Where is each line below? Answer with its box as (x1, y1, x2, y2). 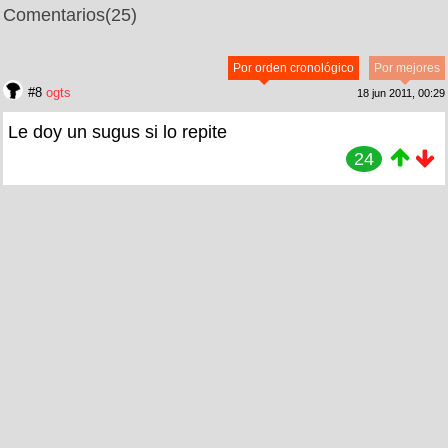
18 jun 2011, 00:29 (357, 87, 445, 100)
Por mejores (374, 61, 440, 76)
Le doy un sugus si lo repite (8, 122, 227, 143)
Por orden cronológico (233, 61, 354, 76)
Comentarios (3, 5, 105, 26)
